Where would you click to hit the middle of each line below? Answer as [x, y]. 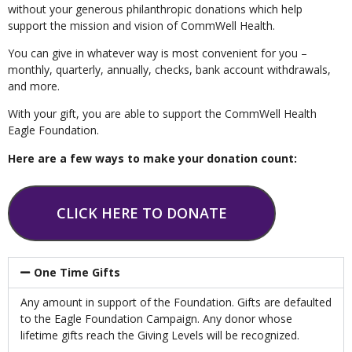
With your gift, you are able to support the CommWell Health [162, 114]
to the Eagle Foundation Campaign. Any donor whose [156, 319]
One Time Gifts [77, 273]
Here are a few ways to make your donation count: [152, 158]
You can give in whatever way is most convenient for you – [158, 53]
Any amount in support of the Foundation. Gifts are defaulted [176, 302]
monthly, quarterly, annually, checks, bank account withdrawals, [169, 69]
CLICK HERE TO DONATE [142, 213]
